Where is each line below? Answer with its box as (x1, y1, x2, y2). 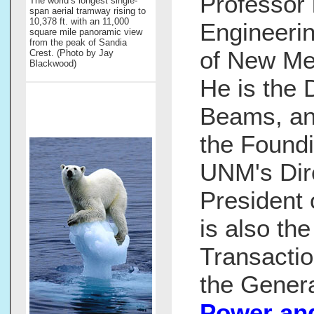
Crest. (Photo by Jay (29, 48, 114, 59)
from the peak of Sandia (29, 37, 127, 48)
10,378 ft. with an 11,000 (29, 16, 129, 27)
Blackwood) (29, 58, 76, 69)
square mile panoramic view (29, 27, 142, 38)
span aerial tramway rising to (29, 6, 146, 17)
